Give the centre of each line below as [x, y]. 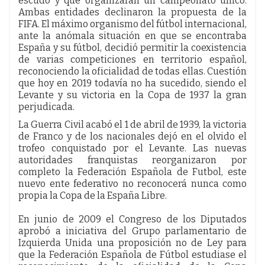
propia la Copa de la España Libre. [93, 195]
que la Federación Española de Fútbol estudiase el [132, 254]
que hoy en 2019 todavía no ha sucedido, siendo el [132, 83]
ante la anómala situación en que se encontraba [132, 35]
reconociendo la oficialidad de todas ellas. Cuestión [132, 71]
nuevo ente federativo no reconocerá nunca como [132, 183]
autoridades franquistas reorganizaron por [132, 160]
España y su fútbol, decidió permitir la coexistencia [132, 47]
